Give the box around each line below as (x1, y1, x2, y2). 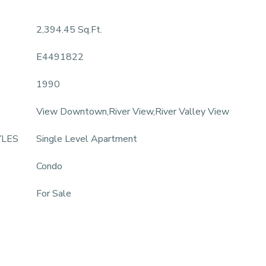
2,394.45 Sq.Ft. (36, 23, 102, 36)
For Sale (36, 187, 71, 200)
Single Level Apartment (36, 132, 137, 145)
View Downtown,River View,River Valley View (36, 105, 229, 118)
